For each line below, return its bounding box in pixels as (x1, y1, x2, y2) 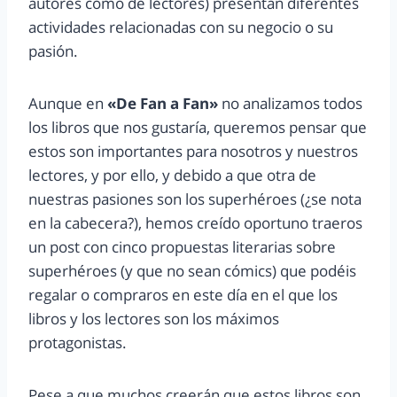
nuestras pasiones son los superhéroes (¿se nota (28, 189, 362, 210)
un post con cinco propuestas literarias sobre (28, 237, 336, 258)
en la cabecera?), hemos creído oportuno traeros (28, 213, 362, 234)
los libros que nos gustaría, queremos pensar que (28, 117, 367, 138)
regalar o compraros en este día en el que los (28, 284, 338, 306)
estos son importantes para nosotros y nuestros (28, 141, 358, 162)
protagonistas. (28, 332, 127, 354)
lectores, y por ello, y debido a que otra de (28, 165, 316, 186)
